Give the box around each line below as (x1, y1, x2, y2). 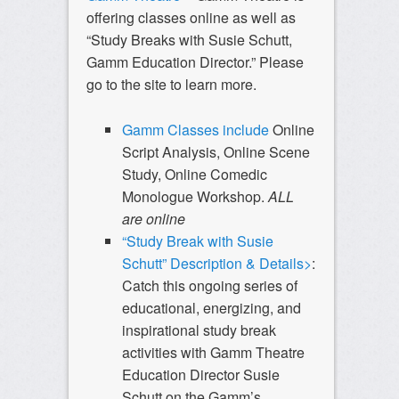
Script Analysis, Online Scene (121, 142, 310, 163)
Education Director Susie (121, 364, 280, 386)
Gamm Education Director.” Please (85, 52, 304, 73)
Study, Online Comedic (121, 164, 267, 185)
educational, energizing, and (121, 297, 301, 319)
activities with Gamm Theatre (121, 342, 305, 363)
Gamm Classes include (121, 119, 269, 141)
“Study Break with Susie (121, 231, 273, 252)
